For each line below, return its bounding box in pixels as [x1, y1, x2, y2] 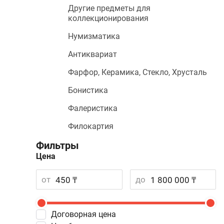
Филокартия [68, 121, 113, 131]
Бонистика [68, 85, 108, 95]
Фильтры [36, 139, 79, 151]
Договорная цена [57, 209, 116, 219]
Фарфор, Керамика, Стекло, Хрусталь [68, 67, 207, 77]
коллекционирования [68, 13, 148, 23]
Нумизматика [68, 31, 120, 41]
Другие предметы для [68, 3, 150, 13]
